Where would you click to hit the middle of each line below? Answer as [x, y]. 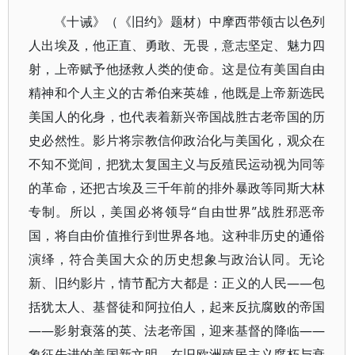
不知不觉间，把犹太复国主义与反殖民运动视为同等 [177, 164]
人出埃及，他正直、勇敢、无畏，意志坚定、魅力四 [177, 45]
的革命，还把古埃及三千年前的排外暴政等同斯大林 [177, 188]
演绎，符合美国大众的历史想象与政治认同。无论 [177, 259]
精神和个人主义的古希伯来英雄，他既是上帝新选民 [177, 93]
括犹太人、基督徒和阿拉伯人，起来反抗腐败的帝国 [177, 307]
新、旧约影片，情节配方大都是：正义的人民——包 [177, 283]
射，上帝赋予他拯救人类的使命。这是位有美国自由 [177, 69]
